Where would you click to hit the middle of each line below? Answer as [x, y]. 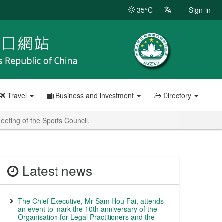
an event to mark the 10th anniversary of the [87, 209]
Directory [177, 95]
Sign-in [200, 10]
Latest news [55, 170]
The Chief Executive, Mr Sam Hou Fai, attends [91, 201]
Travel [17, 95]
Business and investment [94, 95]
